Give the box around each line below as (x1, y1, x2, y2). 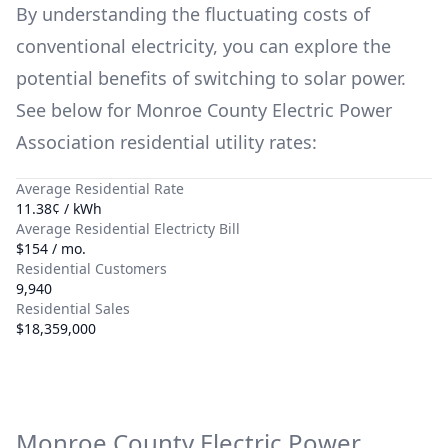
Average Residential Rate (16, 179, 184, 198)
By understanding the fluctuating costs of (16, 2, 370, 26)
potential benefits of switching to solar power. (16, 66, 406, 90)
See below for (16, 98, 136, 122)
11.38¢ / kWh (16, 199, 102, 218)
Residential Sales (16, 299, 130, 318)
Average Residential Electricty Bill (16, 219, 240, 238)
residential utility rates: (120, 130, 317, 154)
